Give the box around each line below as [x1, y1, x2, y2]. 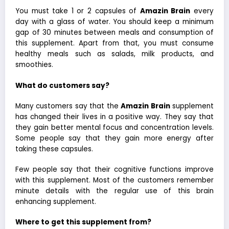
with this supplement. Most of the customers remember [15, 175, 214, 186]
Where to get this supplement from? [15, 217, 151, 227]
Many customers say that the [15, 101, 121, 111]
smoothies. [15, 60, 53, 70]
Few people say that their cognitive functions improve [15, 165, 214, 175]
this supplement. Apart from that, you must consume [15, 38, 214, 49]
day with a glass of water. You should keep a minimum [15, 17, 214, 27]
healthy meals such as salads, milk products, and [15, 49, 214, 59]
